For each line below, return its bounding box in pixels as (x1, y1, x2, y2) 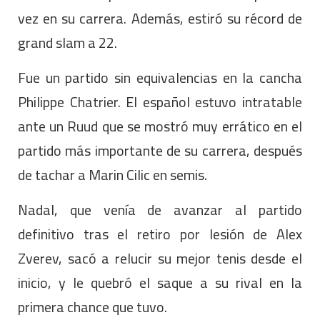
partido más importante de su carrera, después (18, 136, 302, 164)
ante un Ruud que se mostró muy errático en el (18, 112, 302, 139)
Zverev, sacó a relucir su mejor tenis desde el (18, 244, 302, 271)
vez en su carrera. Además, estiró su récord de (18, 4, 302, 31)
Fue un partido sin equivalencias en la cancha (18, 64, 302, 91)
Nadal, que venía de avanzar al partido (18, 196, 302, 223)
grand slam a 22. (18, 29, 117, 56)
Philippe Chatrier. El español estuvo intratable (18, 88, 302, 115)
